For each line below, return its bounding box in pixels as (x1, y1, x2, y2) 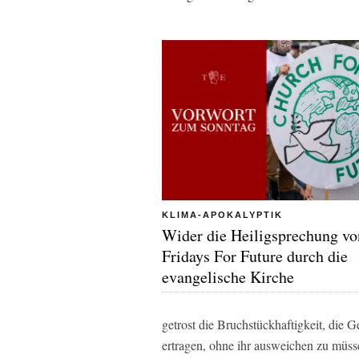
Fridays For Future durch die (162, 244, 348, 267)
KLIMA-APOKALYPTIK (162, 209, 283, 220)
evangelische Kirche (162, 265, 294, 288)
